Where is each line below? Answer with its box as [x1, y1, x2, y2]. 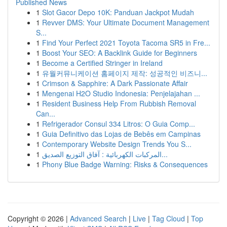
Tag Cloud [152, 213, 185, 223]
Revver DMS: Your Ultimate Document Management [42, 17, 209, 27]
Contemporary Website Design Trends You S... [42, 139, 192, 149]
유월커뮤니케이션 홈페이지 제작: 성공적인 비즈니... [42, 68, 207, 78]
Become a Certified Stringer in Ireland [42, 58, 163, 68]
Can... [36, 108, 55, 119]
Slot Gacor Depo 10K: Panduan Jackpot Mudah [42, 7, 194, 17]
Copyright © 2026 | [8, 213, 70, 223]
